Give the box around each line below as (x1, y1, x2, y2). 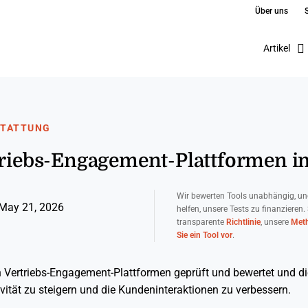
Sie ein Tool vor (176, 230, 232, 240)
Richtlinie (225, 217, 261, 227)
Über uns (255, 6, 288, 16)
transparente (176, 217, 226, 227)
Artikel (263, 43, 290, 54)
